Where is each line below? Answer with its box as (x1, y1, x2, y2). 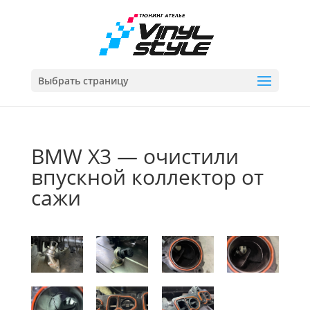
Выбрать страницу (37, 74, 129, 87)
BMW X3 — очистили (30, 142, 239, 170)
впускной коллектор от (30, 163, 264, 191)
